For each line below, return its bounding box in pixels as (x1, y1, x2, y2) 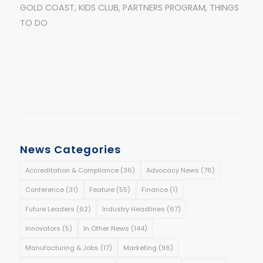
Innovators (25, 223, 60, 233)
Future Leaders (25, 204, 75, 214)
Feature (89, 184, 114, 194)
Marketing (123, 242, 157, 252)
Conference (25, 184, 64, 194)
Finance (141, 184, 168, 194)
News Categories (19, 141, 121, 157)
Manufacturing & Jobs (25, 242, 99, 252)
